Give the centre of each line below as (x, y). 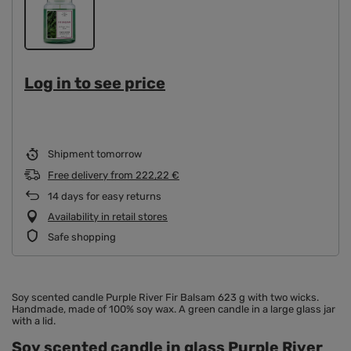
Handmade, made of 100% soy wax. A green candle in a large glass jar (174, 309)
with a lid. (34, 321)
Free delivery (78, 175)
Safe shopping (82, 237)
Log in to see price (95, 83)
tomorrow (119, 154)
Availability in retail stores (108, 217)
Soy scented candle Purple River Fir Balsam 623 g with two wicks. (165, 298)
